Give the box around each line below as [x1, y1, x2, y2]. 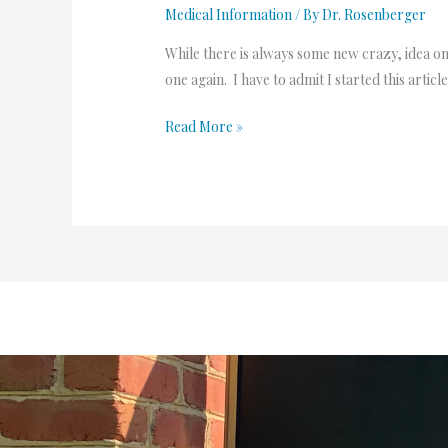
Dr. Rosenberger [322, 4, 427, 24]
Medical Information [165, 4, 293, 24]
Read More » [165, 117, 244, 137]
